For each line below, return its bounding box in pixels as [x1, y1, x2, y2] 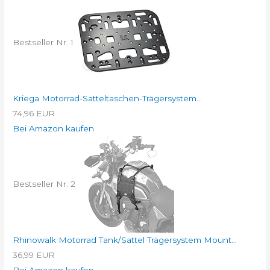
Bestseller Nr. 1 [13, 37, 74, 47]
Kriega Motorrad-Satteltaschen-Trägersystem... [13, 93, 202, 103]
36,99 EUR [13, 250, 55, 260]
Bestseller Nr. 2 [13, 178, 76, 189]
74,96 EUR [13, 108, 55, 118]
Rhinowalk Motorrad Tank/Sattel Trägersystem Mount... [13, 234, 237, 245]
